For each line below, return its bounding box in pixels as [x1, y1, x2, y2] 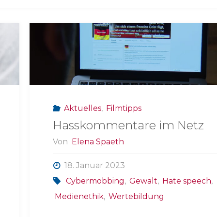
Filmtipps [106, 103, 142, 113]
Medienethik [54, 192, 104, 201]
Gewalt [129, 176, 158, 186]
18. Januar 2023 [64, 161, 125, 170]
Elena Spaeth [71, 137, 124, 147]
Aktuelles [63, 103, 101, 113]
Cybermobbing [65, 176, 124, 186]
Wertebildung [108, 192, 164, 201]
